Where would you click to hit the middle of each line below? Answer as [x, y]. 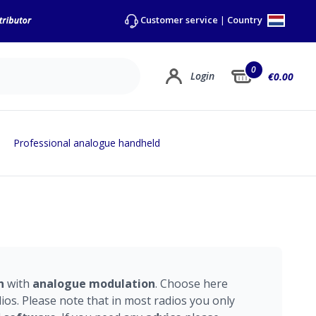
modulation [122, 284]
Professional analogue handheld [87, 143]
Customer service [179, 20]
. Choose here [192, 284]
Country [246, 20]
